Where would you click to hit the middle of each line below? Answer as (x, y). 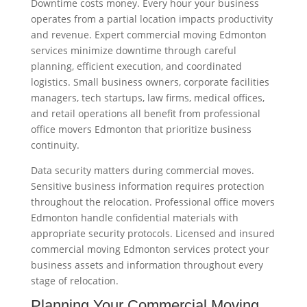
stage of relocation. (74, 280)
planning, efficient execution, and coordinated (136, 66)
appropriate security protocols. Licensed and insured (152, 233)
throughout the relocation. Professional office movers (152, 201)
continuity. (55, 145)
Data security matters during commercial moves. (142, 170)
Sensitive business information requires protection (147, 186)
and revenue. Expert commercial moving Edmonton (148, 34)
